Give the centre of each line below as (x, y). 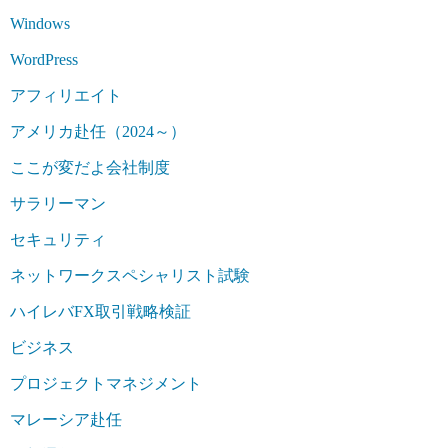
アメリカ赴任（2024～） (98, 131)
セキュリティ (58, 239)
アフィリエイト (66, 95)
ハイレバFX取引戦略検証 (100, 311)
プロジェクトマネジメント (106, 383)
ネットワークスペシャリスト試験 (130, 275)
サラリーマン (58, 203)
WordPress (44, 59)
